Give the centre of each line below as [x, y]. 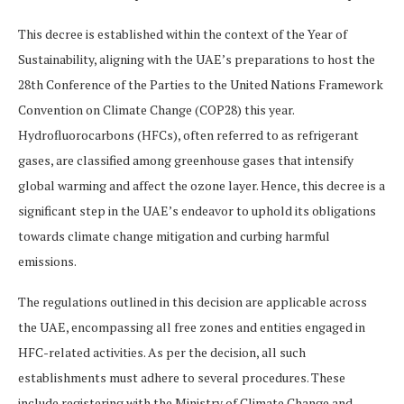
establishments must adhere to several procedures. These [182, 377]
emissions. [47, 261]
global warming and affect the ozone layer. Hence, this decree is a [202, 185]
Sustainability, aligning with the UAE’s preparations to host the [197, 59]
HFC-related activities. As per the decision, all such [162, 352]
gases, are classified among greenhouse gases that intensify [186, 160]
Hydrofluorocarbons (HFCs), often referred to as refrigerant [188, 135]
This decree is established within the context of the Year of [183, 34]
